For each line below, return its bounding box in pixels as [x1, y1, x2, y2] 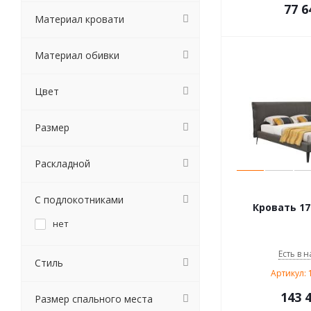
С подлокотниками [35, 193, 124, 206]
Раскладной [35, 157, 90, 170]
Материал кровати [35, 12, 124, 26]
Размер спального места [35, 292, 153, 305]
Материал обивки [35, 49, 119, 62]
